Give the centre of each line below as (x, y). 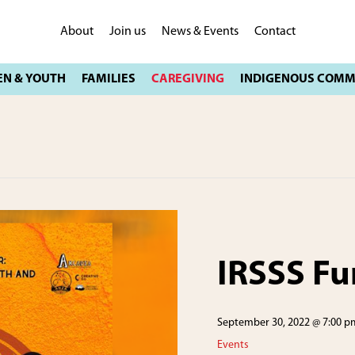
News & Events (200, 32)
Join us (127, 32)
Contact (275, 32)
